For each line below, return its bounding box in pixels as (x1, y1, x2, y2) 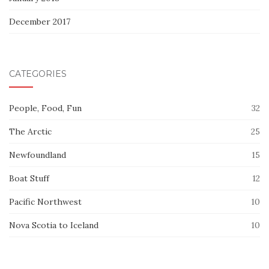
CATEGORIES (9, 68, 67, 80)
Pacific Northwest (9, 196, 82, 208)
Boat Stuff (9, 173, 49, 184)
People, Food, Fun (9, 103, 82, 114)
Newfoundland (9, 150, 66, 161)
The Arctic (9, 126, 52, 138)
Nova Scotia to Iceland (9, 220, 98, 231)
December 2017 (9, 16, 70, 28)
